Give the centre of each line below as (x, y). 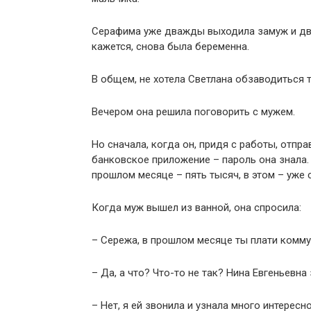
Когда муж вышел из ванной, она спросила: (196, 208)
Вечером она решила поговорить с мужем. (193, 112)
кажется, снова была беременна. (170, 47)
